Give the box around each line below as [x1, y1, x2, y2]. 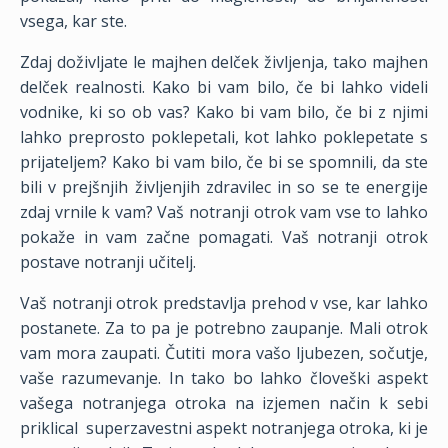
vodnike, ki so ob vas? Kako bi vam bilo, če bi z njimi [20, 101, 428, 123]
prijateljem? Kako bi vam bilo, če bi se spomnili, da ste [20, 151, 428, 173]
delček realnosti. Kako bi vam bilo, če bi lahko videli [20, 76, 428, 98]
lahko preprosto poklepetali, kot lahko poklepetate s [20, 126, 428, 148]
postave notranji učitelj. [20, 251, 200, 273]
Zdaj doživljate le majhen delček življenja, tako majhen [20, 51, 428, 73]
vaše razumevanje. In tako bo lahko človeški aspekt [20, 367, 428, 389]
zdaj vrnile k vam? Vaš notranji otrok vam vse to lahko [20, 201, 428, 223]
